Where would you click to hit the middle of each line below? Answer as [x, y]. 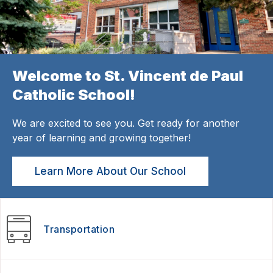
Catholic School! [74, 94]
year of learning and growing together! [101, 137]
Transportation [79, 229]
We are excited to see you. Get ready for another [126, 123]
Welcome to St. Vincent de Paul [128, 76]
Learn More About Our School [110, 171]
